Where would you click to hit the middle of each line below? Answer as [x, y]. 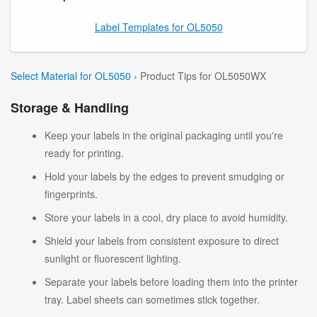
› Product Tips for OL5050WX [200, 75]
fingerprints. [71, 194]
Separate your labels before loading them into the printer [171, 281]
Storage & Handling [70, 107]
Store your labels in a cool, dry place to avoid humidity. [166, 217]
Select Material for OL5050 [71, 75]
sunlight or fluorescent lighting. [113, 258]
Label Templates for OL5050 [158, 27]
